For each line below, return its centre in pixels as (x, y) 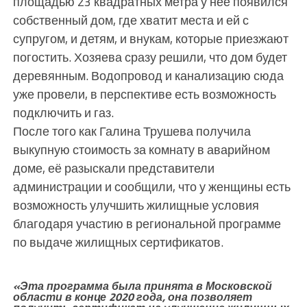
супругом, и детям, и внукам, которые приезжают (150, 38)
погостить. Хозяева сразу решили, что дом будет (150, 57)
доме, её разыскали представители (113, 168)
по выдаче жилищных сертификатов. (118, 242)
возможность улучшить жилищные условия (136, 205)
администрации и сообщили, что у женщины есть (151, 186)
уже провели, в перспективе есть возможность (144, 94)
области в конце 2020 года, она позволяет (132, 296)
